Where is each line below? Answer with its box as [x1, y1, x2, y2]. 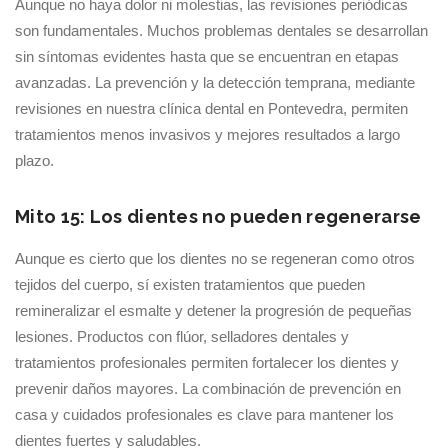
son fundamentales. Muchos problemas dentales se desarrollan [15, 22, 428, 39]
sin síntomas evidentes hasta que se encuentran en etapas [15, 48, 399, 65]
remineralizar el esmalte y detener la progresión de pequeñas [15, 302, 412, 319]
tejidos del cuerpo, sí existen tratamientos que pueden [15, 276, 365, 293]
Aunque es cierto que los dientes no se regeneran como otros [15, 250, 415, 267]
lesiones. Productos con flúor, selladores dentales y [15, 328, 349, 345]
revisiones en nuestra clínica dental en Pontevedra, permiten [15, 100, 408, 117]
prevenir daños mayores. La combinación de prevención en [15, 380, 401, 397]
